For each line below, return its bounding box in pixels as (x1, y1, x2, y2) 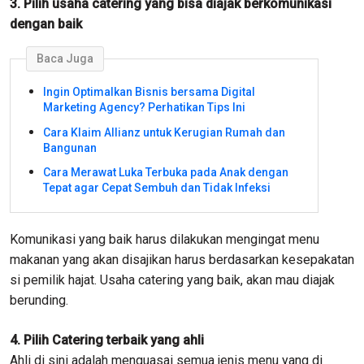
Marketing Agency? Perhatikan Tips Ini (43, 101, 245, 115)
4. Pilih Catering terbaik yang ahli (10, 331, 204, 348)
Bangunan (43, 141, 97, 154)
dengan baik (10, 15, 82, 32)
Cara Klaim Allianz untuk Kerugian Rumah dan (43, 125, 285, 139)
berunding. (10, 292, 68, 308)
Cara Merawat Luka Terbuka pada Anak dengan (43, 166, 288, 180)
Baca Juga (37, 51, 93, 65)
